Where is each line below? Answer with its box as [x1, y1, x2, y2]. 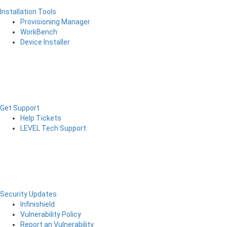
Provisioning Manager [20, 18, 90, 26]
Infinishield [20, 200, 55, 208]
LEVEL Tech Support [20, 124, 86, 132]
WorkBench [20, 28, 57, 36]
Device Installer [20, 38, 70, 46]
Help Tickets [20, 114, 61, 122]
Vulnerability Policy [20, 210, 81, 218]
